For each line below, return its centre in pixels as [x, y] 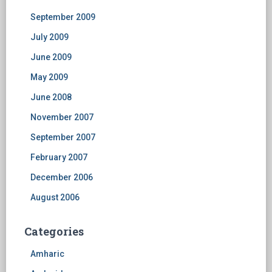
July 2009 [49, 37]
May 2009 [49, 77]
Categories [54, 232]
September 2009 [63, 17]
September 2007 [63, 138]
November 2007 [62, 117]
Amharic [47, 254]
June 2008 [51, 97]
